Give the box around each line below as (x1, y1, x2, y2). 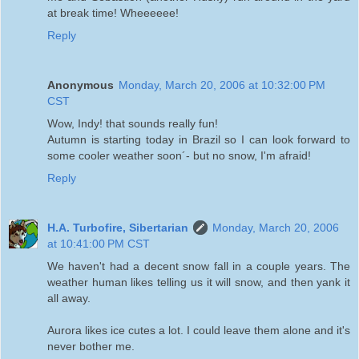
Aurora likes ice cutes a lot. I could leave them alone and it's (47, 323, 350, 337)
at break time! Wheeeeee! (47, 6, 179, 19)
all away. (47, 291, 91, 305)
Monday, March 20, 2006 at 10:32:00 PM (119, 78, 325, 91)
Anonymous (47, 78, 114, 91)
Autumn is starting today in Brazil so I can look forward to (47, 132, 350, 146)
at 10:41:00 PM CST (47, 236, 150, 250)
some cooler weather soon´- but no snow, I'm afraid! (47, 148, 311, 162)
